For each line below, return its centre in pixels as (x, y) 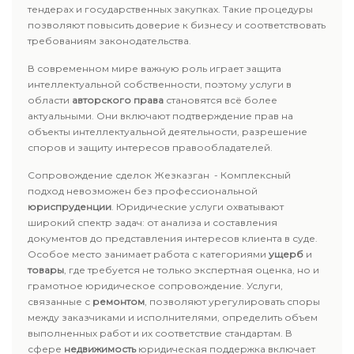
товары (46, 270)
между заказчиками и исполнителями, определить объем (173, 317)
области (50, 100)
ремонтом (119, 301)
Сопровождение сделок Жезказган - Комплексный (159, 175)
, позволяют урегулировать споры (232, 301)
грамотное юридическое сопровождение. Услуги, (155, 286)
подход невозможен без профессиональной (143, 191)
